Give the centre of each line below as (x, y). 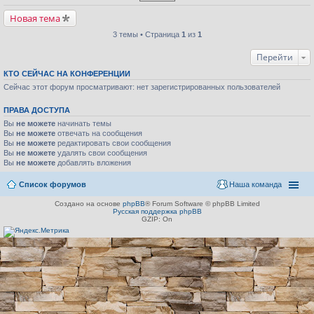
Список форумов (53, 184)
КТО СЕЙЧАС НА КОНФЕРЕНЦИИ (67, 74)
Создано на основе (88, 203)
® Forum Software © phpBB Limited (202, 203)
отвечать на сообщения (99, 133)
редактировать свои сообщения (113, 143)
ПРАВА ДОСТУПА (37, 110)
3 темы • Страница (147, 34)
